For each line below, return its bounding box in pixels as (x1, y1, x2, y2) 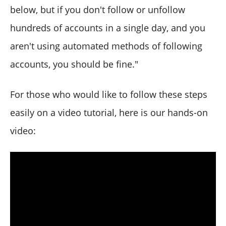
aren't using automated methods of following (10, 39, 202, 52)
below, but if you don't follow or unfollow (10, 3, 185, 16)
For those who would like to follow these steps (10, 88, 207, 100)
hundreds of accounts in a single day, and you (10, 21, 205, 34)
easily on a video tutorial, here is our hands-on (10, 106, 208, 119)
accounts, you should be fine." (10, 58, 138, 70)
